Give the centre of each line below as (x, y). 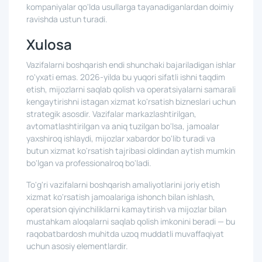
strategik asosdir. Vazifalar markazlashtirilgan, (111, 114)
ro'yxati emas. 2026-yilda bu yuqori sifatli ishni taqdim (126, 77)
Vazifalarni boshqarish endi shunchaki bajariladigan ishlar (131, 65)
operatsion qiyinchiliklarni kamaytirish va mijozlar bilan (126, 209)
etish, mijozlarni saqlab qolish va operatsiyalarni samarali (131, 89)
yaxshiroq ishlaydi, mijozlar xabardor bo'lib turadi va (121, 138)
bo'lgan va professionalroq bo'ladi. (89, 163)
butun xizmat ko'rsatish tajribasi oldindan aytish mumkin (131, 151)
